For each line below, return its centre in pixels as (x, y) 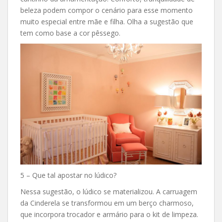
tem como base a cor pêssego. (70, 33)
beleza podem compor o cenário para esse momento (107, 10)
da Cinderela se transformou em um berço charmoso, (107, 203)
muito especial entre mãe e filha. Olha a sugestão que (107, 22)
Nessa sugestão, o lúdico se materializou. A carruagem (109, 192)
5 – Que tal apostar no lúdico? (68, 175)
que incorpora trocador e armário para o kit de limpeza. (109, 215)
